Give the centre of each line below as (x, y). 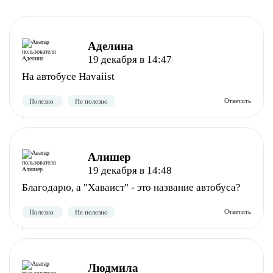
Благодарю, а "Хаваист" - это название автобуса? (131, 187)
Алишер (109, 157)
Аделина (110, 46)
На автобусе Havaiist (68, 76)
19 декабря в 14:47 (129, 59)
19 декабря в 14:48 (129, 170)
